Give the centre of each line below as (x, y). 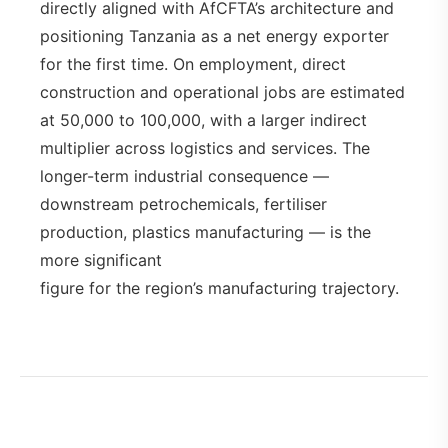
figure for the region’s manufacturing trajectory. (219, 288)
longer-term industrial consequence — (184, 176)
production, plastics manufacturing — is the (205, 232)
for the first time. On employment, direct (193, 64)
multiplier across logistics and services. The (205, 148)
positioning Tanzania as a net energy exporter (214, 36)
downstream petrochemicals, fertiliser (183, 204)
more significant (101, 260)
